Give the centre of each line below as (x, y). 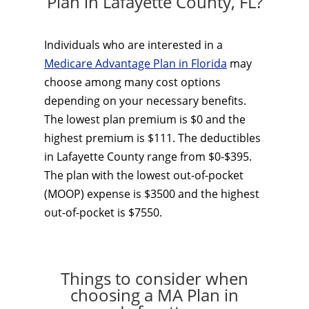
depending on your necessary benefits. (145, 101)
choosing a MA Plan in (154, 295)
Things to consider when (154, 278)
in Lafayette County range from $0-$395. (148, 157)
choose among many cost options (132, 82)
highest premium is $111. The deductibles (152, 138)
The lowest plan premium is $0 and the (145, 119)
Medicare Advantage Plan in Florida (136, 63)
